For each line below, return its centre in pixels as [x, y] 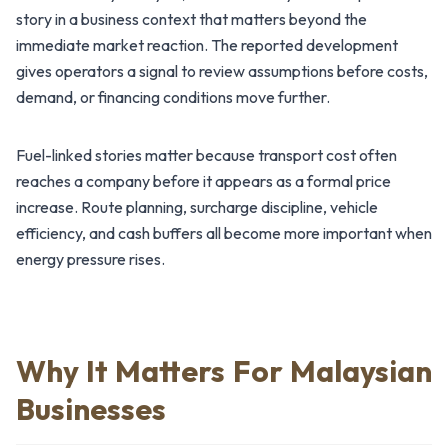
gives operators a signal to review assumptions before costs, [222, 70]
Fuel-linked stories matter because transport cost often [206, 154]
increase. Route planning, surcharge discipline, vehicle [197, 206]
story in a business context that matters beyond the [191, 18]
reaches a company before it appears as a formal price [203, 180]
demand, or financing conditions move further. [173, 96]
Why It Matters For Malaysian [224, 370]
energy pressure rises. [90, 258]
